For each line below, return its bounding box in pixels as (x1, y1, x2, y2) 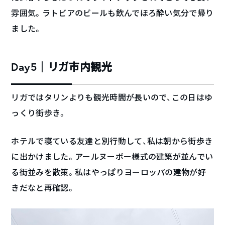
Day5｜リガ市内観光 (11, 59, 113, 74)
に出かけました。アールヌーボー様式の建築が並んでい (11, 151, 213, 162)
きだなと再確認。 (11, 182, 75, 193)
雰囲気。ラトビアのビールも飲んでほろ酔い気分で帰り (11, 8, 214, 18)
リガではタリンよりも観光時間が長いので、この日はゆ (11, 92, 213, 102)
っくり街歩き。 (11, 107, 67, 118)
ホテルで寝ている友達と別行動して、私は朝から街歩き (11, 136, 213, 146)
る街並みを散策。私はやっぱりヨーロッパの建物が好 (11, 167, 206, 177)
